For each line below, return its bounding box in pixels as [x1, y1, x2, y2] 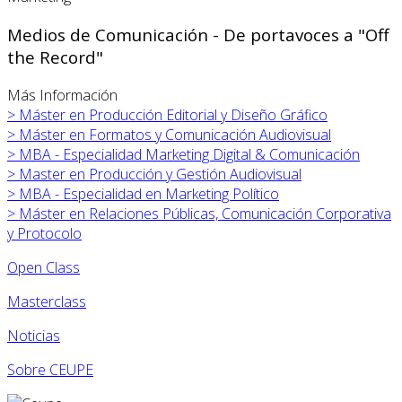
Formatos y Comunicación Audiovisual [89, 124, 331, 144]
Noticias [7, 325, 60, 345]
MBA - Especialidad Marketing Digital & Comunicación [19, 144, 360, 164]
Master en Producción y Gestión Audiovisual [19, 163, 301, 184]
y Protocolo [7, 223, 82, 243]
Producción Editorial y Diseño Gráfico [89, 104, 328, 125]
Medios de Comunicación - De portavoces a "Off [7, 23, 389, 47]
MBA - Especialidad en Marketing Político [19, 183, 279, 204]
